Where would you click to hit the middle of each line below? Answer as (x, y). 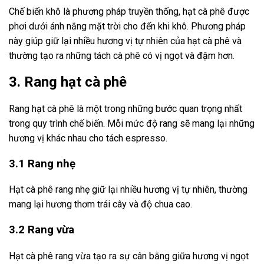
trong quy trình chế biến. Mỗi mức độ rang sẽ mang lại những (132, 123)
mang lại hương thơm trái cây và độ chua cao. (100, 204)
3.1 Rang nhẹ (42, 164)
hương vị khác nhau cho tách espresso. (88, 138)
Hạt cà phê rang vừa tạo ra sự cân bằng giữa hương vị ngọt (129, 256)
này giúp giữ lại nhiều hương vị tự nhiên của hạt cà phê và (125, 41)
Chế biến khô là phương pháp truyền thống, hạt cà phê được (129, 12)
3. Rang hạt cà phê (68, 82)
